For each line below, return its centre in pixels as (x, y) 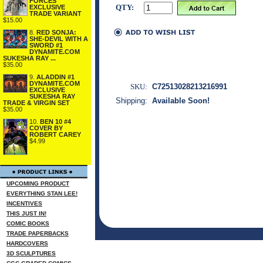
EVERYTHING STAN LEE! (42, 193)
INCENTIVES (24, 203)
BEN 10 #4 (55, 122)
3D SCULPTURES (31, 253)
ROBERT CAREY (55, 134)
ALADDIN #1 (55, 77)
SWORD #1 (46, 45)
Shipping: (131, 101)
